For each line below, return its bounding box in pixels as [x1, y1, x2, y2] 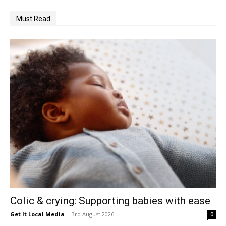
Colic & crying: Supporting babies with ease [10, 195, 210, 207]
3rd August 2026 [72, 210, 114, 218]
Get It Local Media [10, 210, 65, 218]
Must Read [16, 15, 50, 23]
